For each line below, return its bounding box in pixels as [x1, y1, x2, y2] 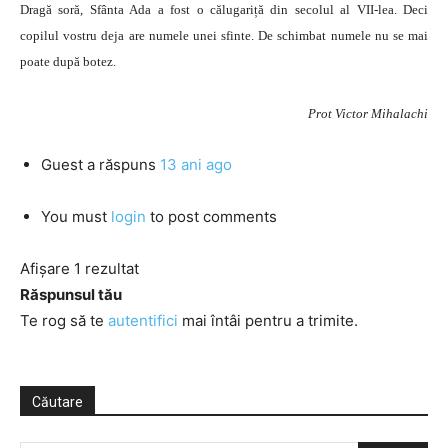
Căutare [32, 394, 83, 410]
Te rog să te [20, 311, 108, 330]
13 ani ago [160, 155, 232, 174]
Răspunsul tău [20, 285, 122, 304]
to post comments [146, 207, 277, 226]
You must [41, 207, 111, 226]
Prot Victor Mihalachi [308, 106, 428, 121]
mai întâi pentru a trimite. [178, 311, 358, 330]
